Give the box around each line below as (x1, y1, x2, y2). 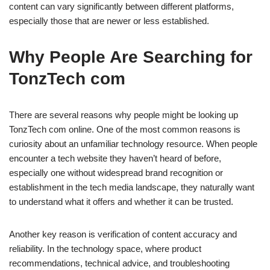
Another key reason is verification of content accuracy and (9, 229, 237, 240)
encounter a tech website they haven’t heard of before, (9, 153, 221, 164)
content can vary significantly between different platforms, (9, 1, 234, 12)
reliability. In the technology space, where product (9, 243, 201, 254)
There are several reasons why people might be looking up (9, 110, 238, 121)
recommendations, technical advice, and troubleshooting (9, 258, 230, 269)
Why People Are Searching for (9, 48, 253, 67)
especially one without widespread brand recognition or (9, 168, 223, 178)
